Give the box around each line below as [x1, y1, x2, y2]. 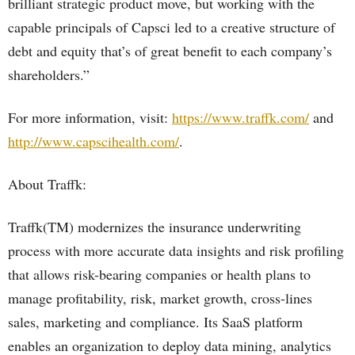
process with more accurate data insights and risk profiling [8, 241, 344, 260]
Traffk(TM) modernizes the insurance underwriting [8, 217, 301, 236]
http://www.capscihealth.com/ [8, 132, 179, 151]
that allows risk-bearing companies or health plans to [8, 265, 311, 284]
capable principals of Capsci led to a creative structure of [8, 17, 335, 36]
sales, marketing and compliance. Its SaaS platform [8, 312, 303, 331]
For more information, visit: [8, 108, 172, 127]
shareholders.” [8, 65, 90, 84]
